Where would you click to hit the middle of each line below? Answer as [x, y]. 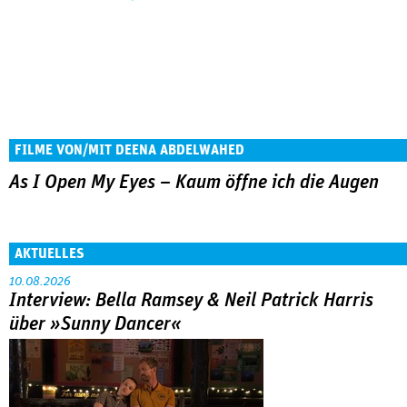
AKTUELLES [50, 253]
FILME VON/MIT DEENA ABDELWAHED [129, 150]
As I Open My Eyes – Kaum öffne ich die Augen [194, 183]
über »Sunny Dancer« [95, 324]
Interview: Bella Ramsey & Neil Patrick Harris [191, 300]
